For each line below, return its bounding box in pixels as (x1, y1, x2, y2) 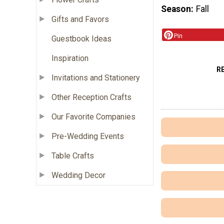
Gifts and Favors (51, 14, 109, 24)
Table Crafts (51, 150, 94, 160)
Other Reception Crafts (51, 92, 131, 102)
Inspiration (51, 53, 88, 63)
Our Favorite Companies (51, 111, 135, 121)
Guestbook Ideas (51, 33, 111, 43)
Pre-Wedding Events (51, 131, 124, 141)
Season (161, 3, 191, 14)
